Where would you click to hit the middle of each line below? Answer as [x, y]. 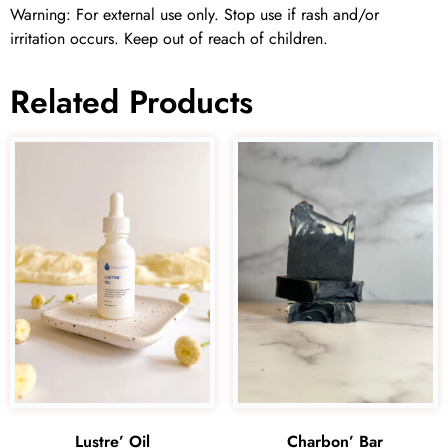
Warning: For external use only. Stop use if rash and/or [194, 15]
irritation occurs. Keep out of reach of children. [169, 39]
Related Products [131, 102]
